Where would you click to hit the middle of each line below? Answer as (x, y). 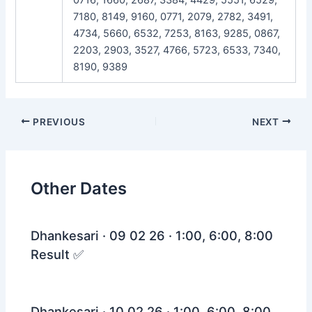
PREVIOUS (58, 122)
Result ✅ (57, 255)
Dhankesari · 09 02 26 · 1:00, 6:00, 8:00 (152, 236)
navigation (29, 138)
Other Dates (79, 189)
